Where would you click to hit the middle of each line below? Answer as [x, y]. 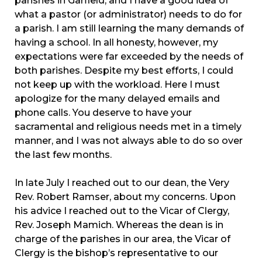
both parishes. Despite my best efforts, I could [124, 71]
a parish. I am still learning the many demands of [129, 29]
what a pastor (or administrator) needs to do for [128, 15]
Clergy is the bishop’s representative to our [116, 253]
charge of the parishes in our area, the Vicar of [123, 239]
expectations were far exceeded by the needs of [129, 57]
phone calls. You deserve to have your [103, 113]
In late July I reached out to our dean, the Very [122, 183]
